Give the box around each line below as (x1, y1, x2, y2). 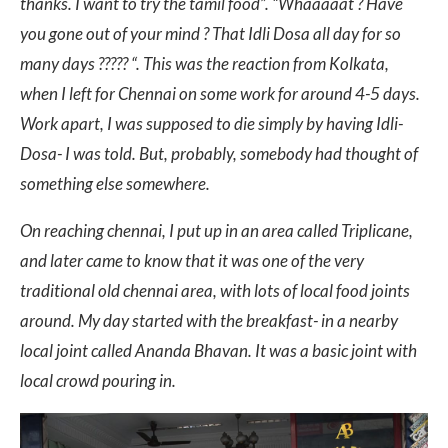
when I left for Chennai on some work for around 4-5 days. (20, 82, 420, 104)
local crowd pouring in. (20, 369, 176, 391)
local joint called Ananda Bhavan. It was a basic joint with (20, 339, 417, 361)
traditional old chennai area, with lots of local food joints (20, 279, 410, 301)
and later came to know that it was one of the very (20, 249, 364, 271)
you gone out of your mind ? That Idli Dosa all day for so (20, 22, 401, 44)
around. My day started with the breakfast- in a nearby (20, 309, 398, 331)
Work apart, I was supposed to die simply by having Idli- (20, 112, 403, 134)
